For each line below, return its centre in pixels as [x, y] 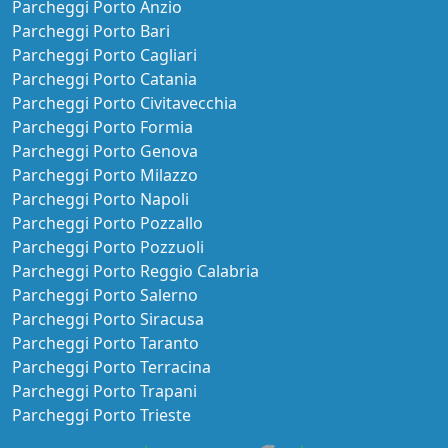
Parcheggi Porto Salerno [105, 294]
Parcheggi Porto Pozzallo [107, 222]
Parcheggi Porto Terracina [111, 366]
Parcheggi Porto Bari [91, 30]
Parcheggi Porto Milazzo [105, 174]
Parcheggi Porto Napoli [100, 198]
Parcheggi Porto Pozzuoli [108, 246]
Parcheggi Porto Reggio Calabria [135, 270]
